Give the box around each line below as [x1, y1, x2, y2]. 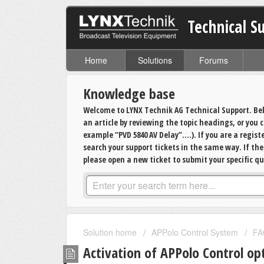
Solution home [83, 226, 139, 239]
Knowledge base [83, 84, 175, 104]
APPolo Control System [151, 226, 238, 239]
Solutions [137, 54, 172, 67]
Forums [199, 54, 228, 67]
